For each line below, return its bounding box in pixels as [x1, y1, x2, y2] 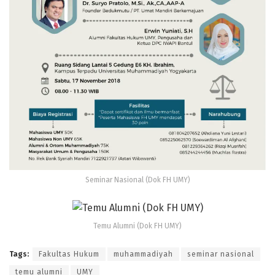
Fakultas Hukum [39, 250, 99, 259]
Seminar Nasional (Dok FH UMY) [85, 175, 190, 184]
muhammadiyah [114, 250, 173, 259]
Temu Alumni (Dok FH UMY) [93, 222, 182, 231]
